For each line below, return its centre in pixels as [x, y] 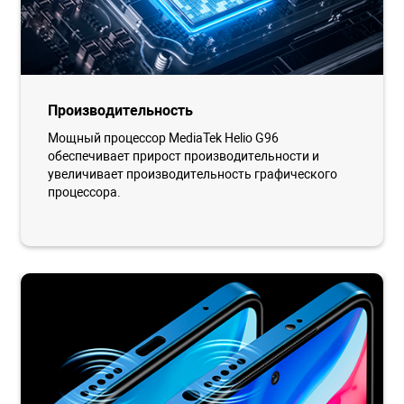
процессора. [85, 193]
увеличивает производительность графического [193, 174]
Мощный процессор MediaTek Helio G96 [164, 138]
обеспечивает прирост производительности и [184, 156]
